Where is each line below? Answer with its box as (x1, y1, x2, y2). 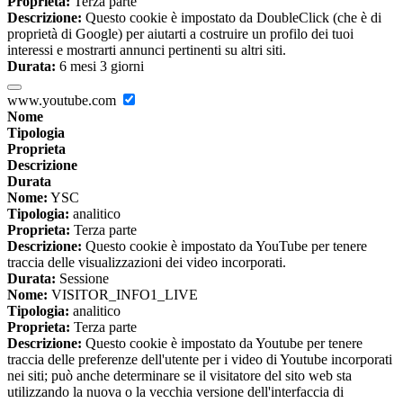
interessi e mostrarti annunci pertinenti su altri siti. (7, 41, 286, 58)
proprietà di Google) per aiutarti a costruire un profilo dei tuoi (7, 25, 354, 41)
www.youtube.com (7, 92, 120, 108)
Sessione (56, 270, 109, 286)
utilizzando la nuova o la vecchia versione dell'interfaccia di (7, 383, 344, 399)
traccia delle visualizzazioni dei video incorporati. (7, 254, 286, 270)
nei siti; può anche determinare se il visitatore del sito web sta (7, 367, 352, 383)
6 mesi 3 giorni (56, 58, 144, 74)
